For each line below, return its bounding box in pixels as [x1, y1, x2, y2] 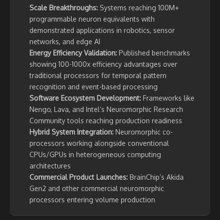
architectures [29, 162, 71, 170]
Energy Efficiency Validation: [29, 49, 117, 57]
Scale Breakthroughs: [29, 3, 98, 12]
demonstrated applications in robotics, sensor [29, 26, 175, 35]
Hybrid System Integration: [29, 128, 113, 137]
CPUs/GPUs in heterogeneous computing [29, 150, 161, 159]
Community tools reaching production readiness [29, 116, 182, 125]
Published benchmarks [117, 49, 190, 57]
